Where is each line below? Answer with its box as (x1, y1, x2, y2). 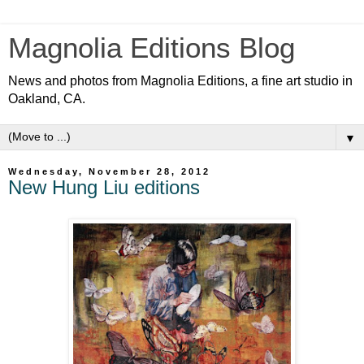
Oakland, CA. (8, 92, 85, 106)
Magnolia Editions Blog (8, 32, 295, 63)
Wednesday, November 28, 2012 (8, 167, 210, 176)
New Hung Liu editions (8, 176, 200, 198)
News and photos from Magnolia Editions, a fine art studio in (8, 74, 353, 88)
